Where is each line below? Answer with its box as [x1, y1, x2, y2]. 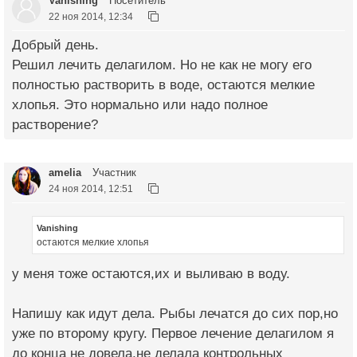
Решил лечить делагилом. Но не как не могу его [12, 57, 312, 73]
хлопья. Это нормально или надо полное [12, 96, 268, 112]
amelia [49, 166, 81, 178]
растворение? [12, 116, 98, 132]
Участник [89, 166, 136, 178]
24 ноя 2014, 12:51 [49, 182, 133, 194]
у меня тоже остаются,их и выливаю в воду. [12, 266, 290, 282]
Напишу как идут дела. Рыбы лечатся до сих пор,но [12, 306, 338, 322]
